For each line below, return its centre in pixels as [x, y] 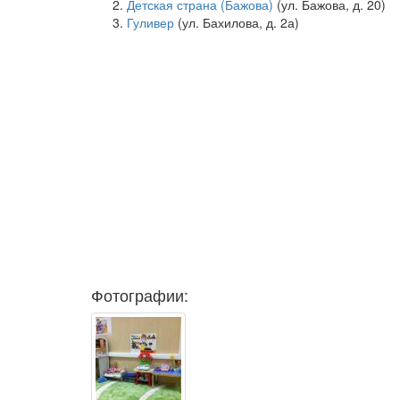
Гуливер [150, 22]
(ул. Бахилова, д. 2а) [237, 22]
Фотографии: [140, 295]
